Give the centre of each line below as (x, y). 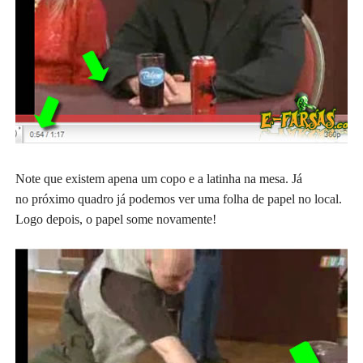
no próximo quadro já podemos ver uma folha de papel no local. (178, 199)
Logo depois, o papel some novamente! (115, 219)
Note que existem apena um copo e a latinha (129, 179)
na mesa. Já (273, 179)
